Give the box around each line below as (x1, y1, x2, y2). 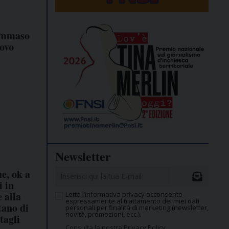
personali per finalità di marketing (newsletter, (65, 203, 209, 213)
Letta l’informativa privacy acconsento (65, 190, 182, 199)
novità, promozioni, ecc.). (65, 210, 141, 219)
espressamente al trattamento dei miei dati (65, 196, 199, 206)
